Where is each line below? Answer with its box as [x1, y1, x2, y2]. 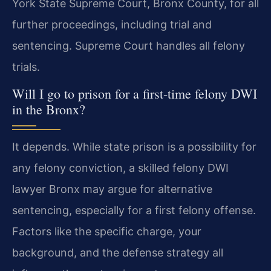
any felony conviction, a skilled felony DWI [12, 162, 229, 175]
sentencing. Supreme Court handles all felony [12, 39, 245, 52]
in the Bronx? [12, 100, 85, 119]
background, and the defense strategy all [12, 246, 223, 260]
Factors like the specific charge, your [12, 225, 201, 238]
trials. [12, 60, 40, 73]
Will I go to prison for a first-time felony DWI [12, 85, 257, 103]
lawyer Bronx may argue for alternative [12, 183, 212, 196]
